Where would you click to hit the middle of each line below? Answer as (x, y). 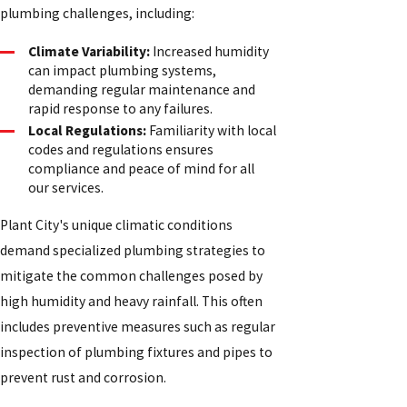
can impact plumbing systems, (123, 71)
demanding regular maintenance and (142, 90)
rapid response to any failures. (121, 109)
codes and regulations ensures (121, 150)
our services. (66, 188)
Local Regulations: (88, 131)
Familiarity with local (212, 131)
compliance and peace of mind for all (142, 169)
